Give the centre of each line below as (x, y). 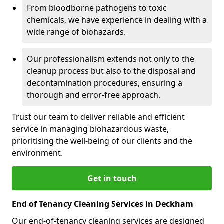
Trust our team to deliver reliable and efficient (98, 117)
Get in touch (112, 178)
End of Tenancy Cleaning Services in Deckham (103, 204)
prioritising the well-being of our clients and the (102, 141)
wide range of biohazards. (76, 32)
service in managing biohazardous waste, (90, 129)
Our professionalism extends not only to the (111, 59)
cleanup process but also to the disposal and (111, 71)
